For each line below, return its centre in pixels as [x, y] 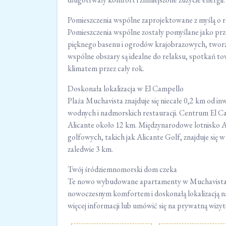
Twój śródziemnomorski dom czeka [122, 169]
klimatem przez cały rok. [106, 68]
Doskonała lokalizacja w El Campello [126, 88]
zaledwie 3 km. [90, 149]
